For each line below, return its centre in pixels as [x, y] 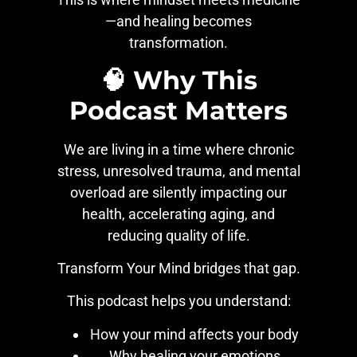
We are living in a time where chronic [178, 149]
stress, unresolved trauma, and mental [178, 171]
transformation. [178, 43]
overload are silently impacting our [178, 192]
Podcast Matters [178, 110]
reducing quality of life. [178, 235]
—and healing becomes [178, 22]
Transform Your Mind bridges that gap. [178, 268]
